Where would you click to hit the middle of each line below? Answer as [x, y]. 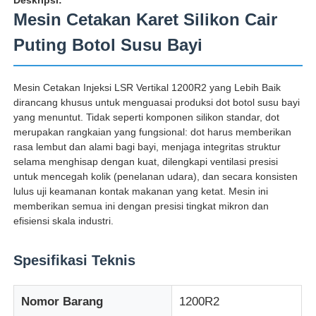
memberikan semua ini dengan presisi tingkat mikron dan [141, 206]
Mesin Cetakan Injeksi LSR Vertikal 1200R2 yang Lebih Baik [147, 87]
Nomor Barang [62, 301]
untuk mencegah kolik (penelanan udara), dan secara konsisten [156, 176]
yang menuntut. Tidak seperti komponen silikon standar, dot [147, 117]
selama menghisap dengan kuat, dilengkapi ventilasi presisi [146, 161]
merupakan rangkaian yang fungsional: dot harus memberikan [153, 132]
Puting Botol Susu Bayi [108, 44]
